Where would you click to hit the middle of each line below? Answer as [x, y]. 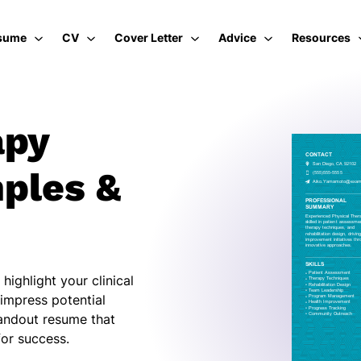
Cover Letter [149, 37]
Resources [321, 37]
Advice [237, 37]
